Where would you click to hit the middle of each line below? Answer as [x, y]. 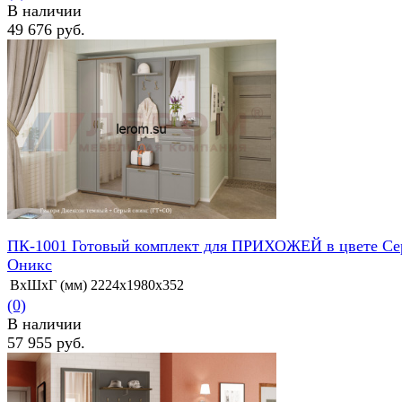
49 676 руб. [46, 30]
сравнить [102, 118]
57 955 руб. [46, 343]
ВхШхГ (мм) [48, 285]
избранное [39, 118]
